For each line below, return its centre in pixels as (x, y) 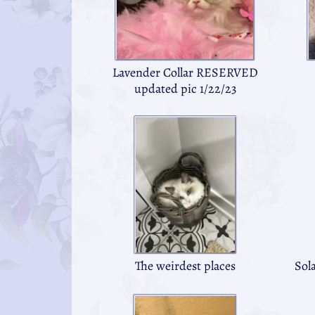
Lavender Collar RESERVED (185, 73)
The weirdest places (185, 266)
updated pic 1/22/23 (185, 89)
